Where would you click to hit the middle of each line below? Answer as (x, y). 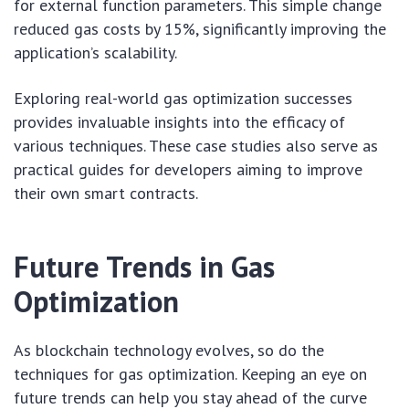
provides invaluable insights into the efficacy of (179, 121)
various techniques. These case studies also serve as (196, 145)
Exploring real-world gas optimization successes (183, 98)
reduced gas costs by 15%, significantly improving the (200, 28)
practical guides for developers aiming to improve (188, 169)
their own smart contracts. (106, 193)
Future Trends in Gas (144, 266)
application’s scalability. (95, 52)
